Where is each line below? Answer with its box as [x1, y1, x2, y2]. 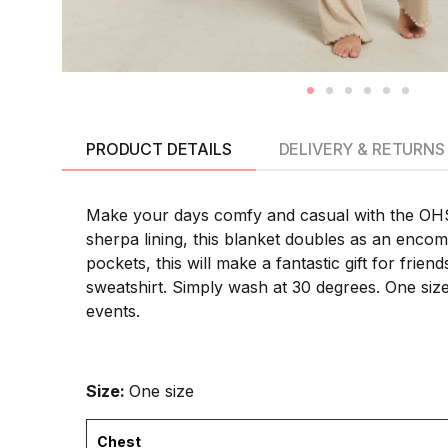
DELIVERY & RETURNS [278, 138, 445, 159]
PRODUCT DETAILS [86, 138, 232, 159]
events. [86, 300, 140, 321]
